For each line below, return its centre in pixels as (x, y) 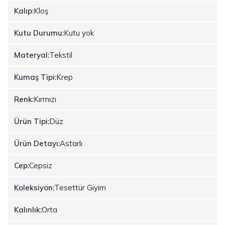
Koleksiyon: (34, 188)
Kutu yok (79, 33)
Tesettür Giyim (80, 188)
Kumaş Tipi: (35, 77)
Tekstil (61, 55)
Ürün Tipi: (32, 121)
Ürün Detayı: (37, 143)
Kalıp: (24, 11)
